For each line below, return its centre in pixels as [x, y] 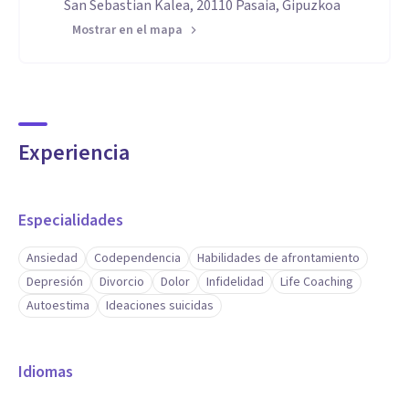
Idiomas [46, 372]
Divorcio [122, 282]
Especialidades [71, 220]
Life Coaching [317, 282]
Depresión [55, 282]
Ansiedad [52, 258]
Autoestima [58, 306]
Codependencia [137, 258]
